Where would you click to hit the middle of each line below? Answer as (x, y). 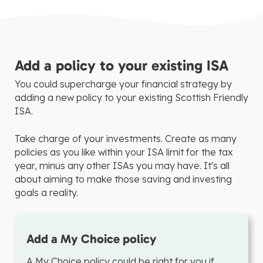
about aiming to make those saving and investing (123, 179)
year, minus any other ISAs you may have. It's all (122, 166)
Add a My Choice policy (92, 239)
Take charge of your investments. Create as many (126, 139)
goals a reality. (46, 193)
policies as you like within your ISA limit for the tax (124, 152)
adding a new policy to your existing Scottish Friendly (131, 97)
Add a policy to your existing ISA (122, 65)
